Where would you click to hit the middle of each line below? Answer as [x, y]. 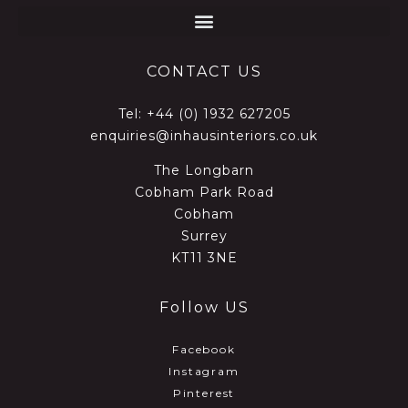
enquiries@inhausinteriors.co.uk [204, 135]
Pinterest [204, 393]
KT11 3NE [204, 257]
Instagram [204, 372]
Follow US [204, 308]
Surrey [204, 235]
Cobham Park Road [204, 192]
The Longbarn [204, 170]
